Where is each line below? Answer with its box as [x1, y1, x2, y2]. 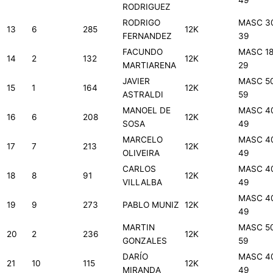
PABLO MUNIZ [122, 200, 179, 210]
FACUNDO [122, 47, 163, 57]
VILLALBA [122, 177, 162, 188]
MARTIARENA [122, 60, 176, 71]
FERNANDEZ [122, 31, 172, 41]
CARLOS [122, 164, 156, 174]
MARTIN [122, 222, 155, 233]
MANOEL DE [122, 105, 171, 116]
